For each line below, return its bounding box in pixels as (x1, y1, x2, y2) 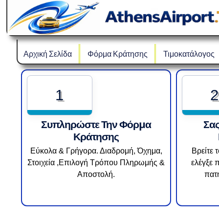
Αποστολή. (77, 170, 115, 179)
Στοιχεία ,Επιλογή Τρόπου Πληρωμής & (27, 158, 165, 167)
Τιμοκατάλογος (163, 49, 215, 59)
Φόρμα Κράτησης (87, 49, 148, 59)
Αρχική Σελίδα (23, 49, 72, 59)
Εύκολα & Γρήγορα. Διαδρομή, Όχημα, (30, 147, 162, 155)
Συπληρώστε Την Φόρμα (41, 117, 152, 131)
